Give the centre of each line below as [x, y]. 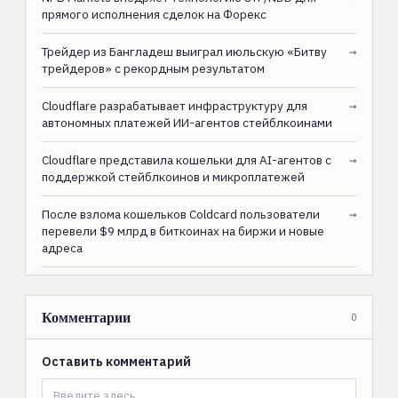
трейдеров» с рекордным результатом [153, 69]
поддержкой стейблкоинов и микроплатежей [173, 177]
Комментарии [86, 318]
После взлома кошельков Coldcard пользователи [180, 215]
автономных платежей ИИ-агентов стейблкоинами [187, 123]
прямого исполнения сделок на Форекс [154, 15]
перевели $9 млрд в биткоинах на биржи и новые [183, 231]
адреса [62, 248]
